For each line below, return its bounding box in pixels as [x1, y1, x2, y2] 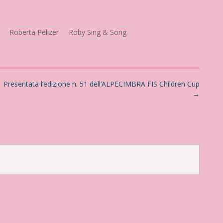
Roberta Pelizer [9, 27, 59, 37]
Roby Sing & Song [68, 27, 126, 37]
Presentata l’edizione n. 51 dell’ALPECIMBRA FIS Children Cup [3, 79, 200, 89]
